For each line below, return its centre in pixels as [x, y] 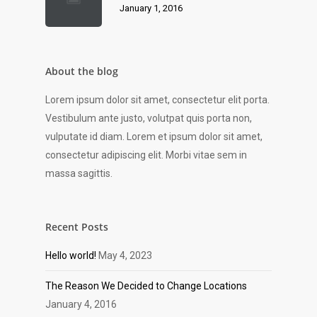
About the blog [82, 71]
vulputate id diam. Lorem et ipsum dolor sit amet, [154, 137]
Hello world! [71, 256]
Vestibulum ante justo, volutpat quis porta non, [149, 119]
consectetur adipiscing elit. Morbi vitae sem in [146, 155]
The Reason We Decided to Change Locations [146, 286]
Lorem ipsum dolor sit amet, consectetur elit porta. [157, 100]
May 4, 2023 [125, 256]
